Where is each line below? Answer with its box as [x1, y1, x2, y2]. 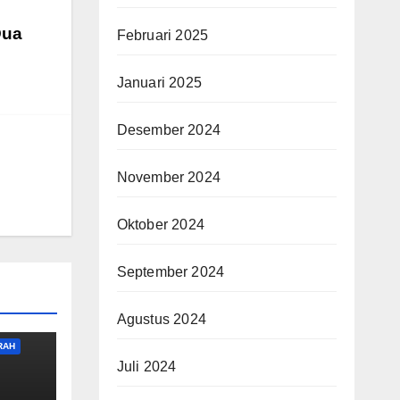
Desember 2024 [116, 121, 221, 137]
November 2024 [116, 169, 221, 185]
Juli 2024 [116, 358, 177, 374]
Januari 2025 [116, 74, 202, 90]
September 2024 [116, 263, 225, 279]
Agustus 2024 [116, 311, 206, 327]
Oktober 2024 [116, 216, 204, 232]
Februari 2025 [116, 27, 209, 43]
